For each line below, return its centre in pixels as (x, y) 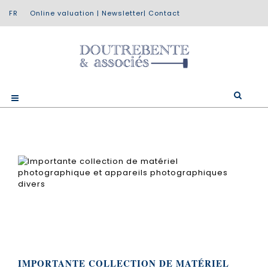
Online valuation (62, 13)
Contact (164, 13)
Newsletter (123, 13)
